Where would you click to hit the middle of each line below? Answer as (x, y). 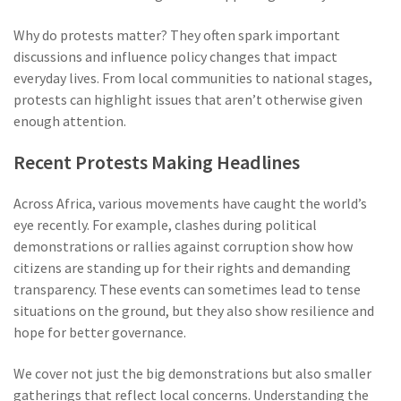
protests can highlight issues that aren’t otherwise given (188, 99)
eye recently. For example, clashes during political (165, 225)
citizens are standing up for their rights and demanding (182, 268)
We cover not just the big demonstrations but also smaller (192, 373)
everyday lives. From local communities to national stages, (193, 78)
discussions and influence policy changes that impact (175, 56)
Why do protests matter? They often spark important (177, 35)
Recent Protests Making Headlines (157, 162)
